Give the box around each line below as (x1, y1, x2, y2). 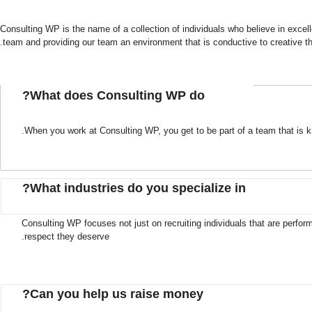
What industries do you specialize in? (30, 181, 246, 196)
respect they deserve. (24, 231, 109, 242)
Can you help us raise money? (30, 287, 203, 302)
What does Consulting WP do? (30, 88, 205, 103)
